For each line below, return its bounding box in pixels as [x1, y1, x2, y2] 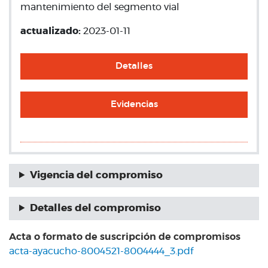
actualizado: [20, 26, 83, 36]
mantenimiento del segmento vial [20, 2, 179, 12]
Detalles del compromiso [29, 203, 161, 213]
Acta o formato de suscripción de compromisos [9, 232, 240, 242]
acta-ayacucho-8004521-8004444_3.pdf [9, 246, 193, 256]
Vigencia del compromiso [29, 170, 163, 180]
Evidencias [110, 100, 158, 109]
